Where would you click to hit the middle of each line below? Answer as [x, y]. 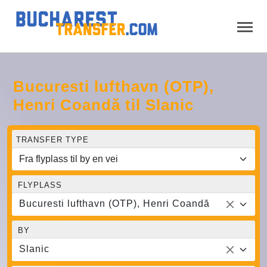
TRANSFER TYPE [52, 139]
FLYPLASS [40, 185]
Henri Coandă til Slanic [103, 105]
